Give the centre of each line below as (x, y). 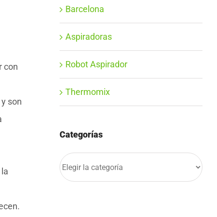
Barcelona (85, 9)
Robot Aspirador (96, 64)
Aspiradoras (88, 37)
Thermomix (87, 92)
